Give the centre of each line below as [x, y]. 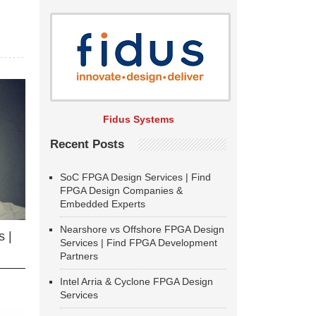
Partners [79, 256]
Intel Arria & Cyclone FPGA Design [136, 281]
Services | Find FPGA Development [139, 243]
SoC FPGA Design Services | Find [135, 177]
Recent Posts [87, 144]
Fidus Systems [138, 119]
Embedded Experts [103, 204]
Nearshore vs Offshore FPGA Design [142, 229]
